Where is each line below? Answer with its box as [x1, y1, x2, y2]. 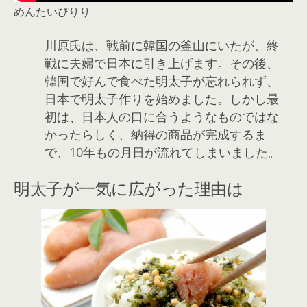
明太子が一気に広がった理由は [14, 174, 244, 199]
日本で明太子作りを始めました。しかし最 [45, 90, 279, 107]
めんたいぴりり [14, 3, 90, 19]
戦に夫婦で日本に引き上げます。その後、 [45, 54, 279, 71]
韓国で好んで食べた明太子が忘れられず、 [45, 72, 279, 89]
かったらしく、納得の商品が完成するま [45, 125, 267, 143]
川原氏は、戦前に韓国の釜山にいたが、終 [45, 36, 279, 53]
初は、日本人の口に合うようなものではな [45, 108, 279, 125]
